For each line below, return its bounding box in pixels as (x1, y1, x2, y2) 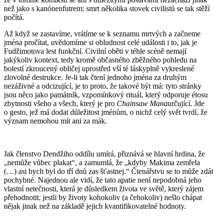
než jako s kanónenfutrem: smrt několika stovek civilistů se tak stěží (4, 4, 210, 13)
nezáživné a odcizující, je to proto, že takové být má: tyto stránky (4, 81, 201, 90)
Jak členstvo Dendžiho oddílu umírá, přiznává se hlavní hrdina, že (4, 149, 205, 158)
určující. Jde (168, 99, 204, 108)
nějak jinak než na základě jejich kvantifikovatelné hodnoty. (4, 201, 186, 210)
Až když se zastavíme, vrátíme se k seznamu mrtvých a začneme (4, 29, 201, 38)
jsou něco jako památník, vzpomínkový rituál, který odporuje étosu (4, 90, 208, 99)
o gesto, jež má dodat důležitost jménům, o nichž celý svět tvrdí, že (4, 108, 207, 116)
